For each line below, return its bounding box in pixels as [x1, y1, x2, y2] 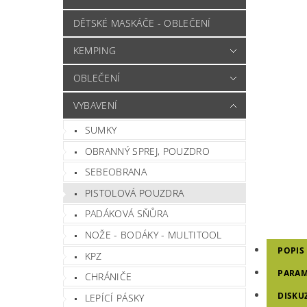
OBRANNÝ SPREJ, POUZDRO [84, 144, 210, 158]
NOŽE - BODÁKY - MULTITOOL [84, 228, 222, 241]
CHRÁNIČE [84, 270, 132, 284]
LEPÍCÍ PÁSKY [84, 291, 145, 304]
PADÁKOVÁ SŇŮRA [84, 207, 169, 221]
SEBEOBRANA [84, 165, 147, 179]
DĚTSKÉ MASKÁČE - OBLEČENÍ [73, 16, 211, 30]
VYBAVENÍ [73, 99, 118, 112]
